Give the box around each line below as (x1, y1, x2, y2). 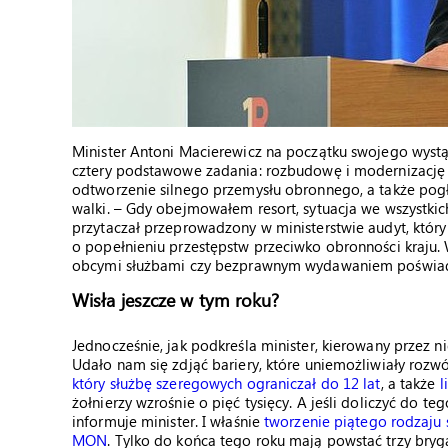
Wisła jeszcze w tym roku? (72, 287, 280, 312)
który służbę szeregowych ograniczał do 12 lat (72, 373, 381, 393)
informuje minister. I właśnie (72, 411, 265, 431)
